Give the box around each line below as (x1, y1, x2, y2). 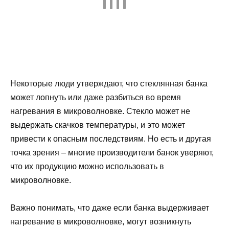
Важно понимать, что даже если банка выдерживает (10, 203, 209, 213)
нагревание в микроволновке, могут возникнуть (10, 217, 191, 226)
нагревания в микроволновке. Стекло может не (10, 106, 190, 116)
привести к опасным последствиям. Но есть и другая (10, 134, 211, 143)
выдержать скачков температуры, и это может (10, 120, 185, 129)
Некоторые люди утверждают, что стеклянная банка (10, 79, 208, 88)
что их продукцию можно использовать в (10, 162, 164, 171)
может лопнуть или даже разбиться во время (10, 93, 181, 102)
